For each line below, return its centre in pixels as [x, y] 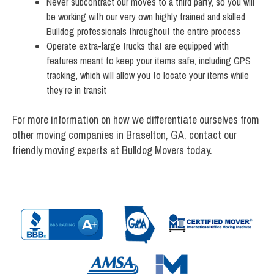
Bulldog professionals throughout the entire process [143, 31]
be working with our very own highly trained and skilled [146, 17]
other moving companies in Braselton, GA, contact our [124, 135]
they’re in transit [76, 90]
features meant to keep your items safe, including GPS [149, 61]
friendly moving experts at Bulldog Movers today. [112, 150]
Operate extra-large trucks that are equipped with [138, 46]
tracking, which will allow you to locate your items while [148, 76]
